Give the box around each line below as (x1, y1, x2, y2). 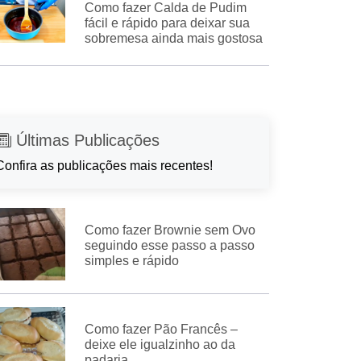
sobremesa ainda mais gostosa (84, 31, 263, 46)
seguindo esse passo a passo (84, 238, 255, 252)
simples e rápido (84, 253, 179, 268)
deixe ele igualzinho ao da (84, 337, 235, 351)
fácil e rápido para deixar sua (84, 16, 250, 31)
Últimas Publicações (11, 131, 160, 150)
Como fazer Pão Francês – (84, 322, 238, 336)
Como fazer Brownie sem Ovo (84, 222, 255, 237)
